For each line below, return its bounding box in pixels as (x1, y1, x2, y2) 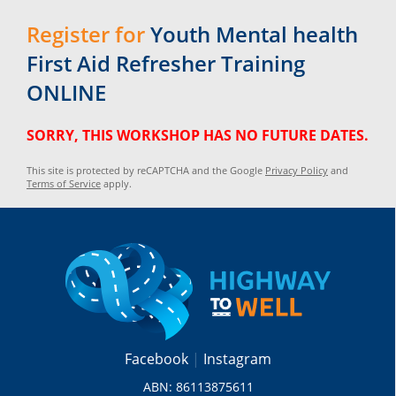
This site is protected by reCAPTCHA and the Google (27, 164, 265, 178)
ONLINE (27, 77, 106, 107)
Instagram (203, 349, 271, 369)
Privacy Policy (265, 164, 328, 178)
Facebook (125, 349, 192, 369)
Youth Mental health (145, 19, 358, 49)
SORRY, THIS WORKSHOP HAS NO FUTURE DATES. (27, 125, 369, 145)
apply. (101, 177, 132, 191)
